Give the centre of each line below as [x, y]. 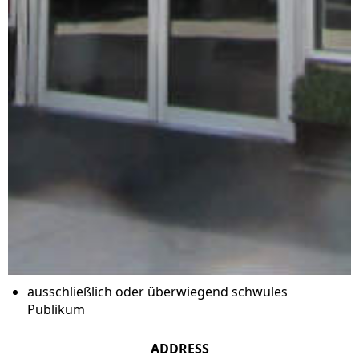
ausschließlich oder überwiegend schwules [157, 291]
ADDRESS [179, 348]
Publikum [56, 309]
